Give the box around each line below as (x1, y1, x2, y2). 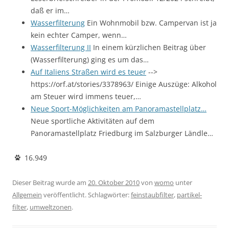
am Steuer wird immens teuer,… (31, 91, 141, 101)
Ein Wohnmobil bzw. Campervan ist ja (85, 17, 217, 28)
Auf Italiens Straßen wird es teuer (31, 66, 146, 77)
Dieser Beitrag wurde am (12, 177, 88, 187)
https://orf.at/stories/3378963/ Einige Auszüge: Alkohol (31, 79, 217, 89)
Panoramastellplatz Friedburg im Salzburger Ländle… (31, 128, 213, 138)
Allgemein (12, 190, 42, 199)
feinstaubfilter (131, 190, 174, 199)
